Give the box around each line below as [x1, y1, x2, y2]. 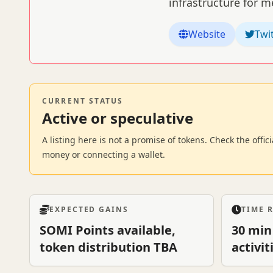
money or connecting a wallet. [42, 149, 165, 160]
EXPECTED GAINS [49, 204, 129, 214]
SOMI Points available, [40, 222, 175, 238]
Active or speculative [42, 108, 193, 128]
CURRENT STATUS [42, 96, 124, 106]
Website [188, 27, 225, 41]
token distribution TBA [40, 239, 177, 255]
